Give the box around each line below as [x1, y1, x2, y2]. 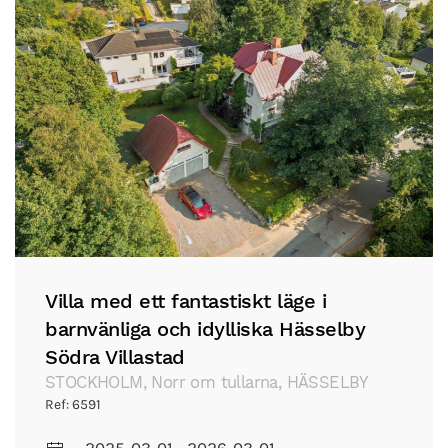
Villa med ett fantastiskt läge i [45, 288, 326, 313]
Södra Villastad [45, 344, 185, 369]
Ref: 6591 [45, 395, 101, 413]
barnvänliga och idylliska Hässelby [45, 316, 365, 341]
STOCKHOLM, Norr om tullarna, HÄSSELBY [45, 372, 368, 392]
